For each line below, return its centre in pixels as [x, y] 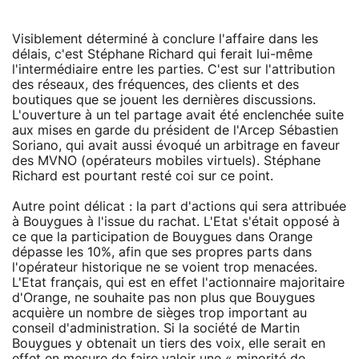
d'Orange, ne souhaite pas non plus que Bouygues [163, 298]
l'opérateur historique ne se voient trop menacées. [165, 267]
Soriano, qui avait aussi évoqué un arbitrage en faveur [176, 145]
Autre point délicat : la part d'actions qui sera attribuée [179, 206]
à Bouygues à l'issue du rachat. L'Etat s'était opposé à [176, 222]
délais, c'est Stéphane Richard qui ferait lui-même [162, 54]
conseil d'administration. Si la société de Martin [156, 328]
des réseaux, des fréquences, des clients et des [155, 85]
